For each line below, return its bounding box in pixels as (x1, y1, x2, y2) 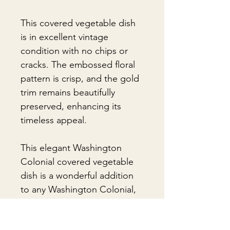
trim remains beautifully (21, 87, 115, 98)
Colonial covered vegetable (21, 156, 133, 167)
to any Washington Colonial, (21, 184, 136, 195)
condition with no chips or (21, 45, 128, 56)
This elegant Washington (21, 142, 122, 154)
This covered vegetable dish (21, 17, 136, 29)
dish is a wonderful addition (21, 170, 133, 181)
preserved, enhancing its (21, 101, 121, 112)
